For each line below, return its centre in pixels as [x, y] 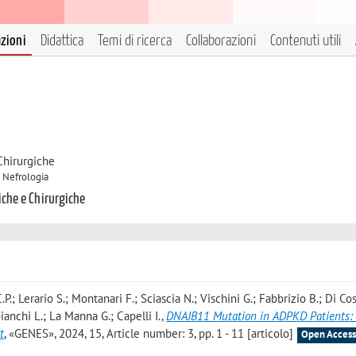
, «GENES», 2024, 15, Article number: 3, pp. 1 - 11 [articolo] [149, 333]
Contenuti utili [306, 41]
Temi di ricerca [135, 41]
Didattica [62, 41]
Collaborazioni [221, 41]
